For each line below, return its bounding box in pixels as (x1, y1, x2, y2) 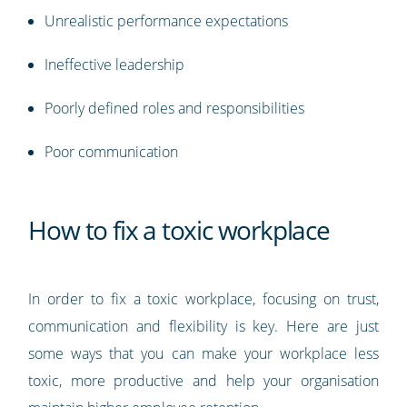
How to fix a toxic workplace (28, 212, 330, 247)
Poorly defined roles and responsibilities (45, 97, 309, 118)
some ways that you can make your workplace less (28, 342, 379, 363)
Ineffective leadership (45, 54, 185, 74)
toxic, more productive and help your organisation (28, 370, 379, 391)
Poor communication (45, 141, 183, 162)
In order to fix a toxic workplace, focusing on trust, (28, 288, 379, 309)
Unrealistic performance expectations (45, 10, 289, 31)
